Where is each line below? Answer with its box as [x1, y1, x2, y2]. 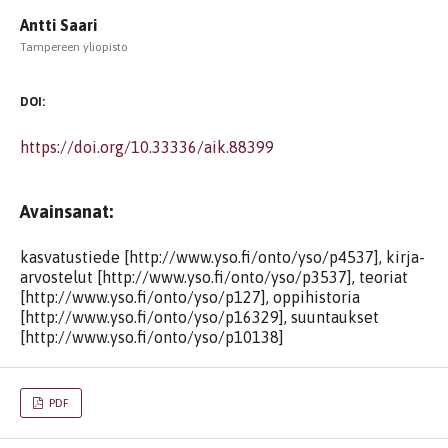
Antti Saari [20, 16, 97, 34]
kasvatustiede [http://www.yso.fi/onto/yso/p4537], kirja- [20, 248, 425, 266]
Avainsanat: [20, 201, 113, 222]
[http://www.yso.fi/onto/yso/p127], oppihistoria [20, 288, 360, 306]
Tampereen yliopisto [20, 40, 128, 54]
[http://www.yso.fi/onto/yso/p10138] [20, 328, 284, 346]
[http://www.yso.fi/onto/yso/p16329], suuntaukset [20, 308, 379, 326]
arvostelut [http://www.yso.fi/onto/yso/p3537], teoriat [20, 268, 408, 286]
